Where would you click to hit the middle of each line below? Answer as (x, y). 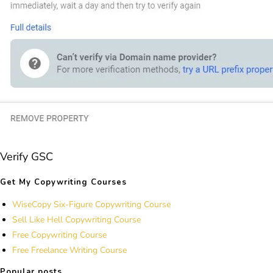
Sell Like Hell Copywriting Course (76, 219)
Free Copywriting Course (59, 235)
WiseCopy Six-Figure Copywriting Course (91, 204)
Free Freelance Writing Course (69, 250)
